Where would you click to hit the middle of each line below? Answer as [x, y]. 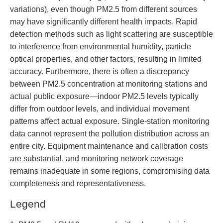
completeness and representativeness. [78, 183]
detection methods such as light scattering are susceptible [111, 34]
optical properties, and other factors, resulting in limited [106, 59]
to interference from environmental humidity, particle [101, 46]
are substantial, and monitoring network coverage [97, 158]
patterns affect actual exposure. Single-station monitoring [110, 121]
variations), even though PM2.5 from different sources [104, 9]
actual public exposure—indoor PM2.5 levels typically [104, 96]
